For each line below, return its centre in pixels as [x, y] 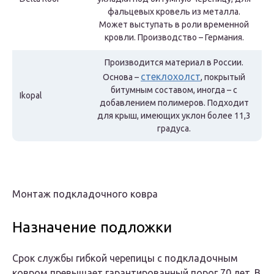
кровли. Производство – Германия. [174, 38]
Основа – [122, 77]
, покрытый [223, 77]
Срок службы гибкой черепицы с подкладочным [125, 258]
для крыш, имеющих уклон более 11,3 [174, 116]
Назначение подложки [92, 228]
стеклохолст [171, 77]
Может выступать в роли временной [174, 25]
